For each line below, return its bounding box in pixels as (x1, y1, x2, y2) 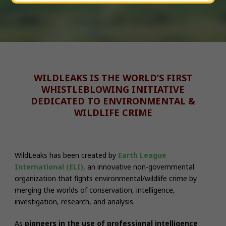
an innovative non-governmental (87, 161, 194, 172)
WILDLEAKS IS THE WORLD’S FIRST (33, 71, 193, 84)
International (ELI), (15, 161, 85, 172)
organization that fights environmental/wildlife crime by (15, 173, 197, 183)
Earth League (118, 150, 166, 160)
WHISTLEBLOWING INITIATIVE (41, 83, 185, 95)
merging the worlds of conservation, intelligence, (15, 185, 175, 195)
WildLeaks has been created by (15, 150, 116, 160)
